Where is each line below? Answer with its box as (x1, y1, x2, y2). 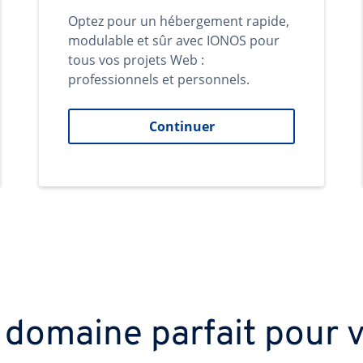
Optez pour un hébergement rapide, (68, 12, 289, 30)
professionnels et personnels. (68, 70, 250, 88)
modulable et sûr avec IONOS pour (68, 32, 280, 49)
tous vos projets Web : (68, 51, 204, 69)
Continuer (148, 117, 215, 135)
